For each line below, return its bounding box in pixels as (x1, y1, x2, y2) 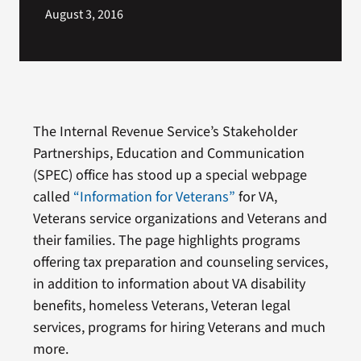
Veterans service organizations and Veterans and (32, 209, 327, 230)
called (32, 187, 73, 208)
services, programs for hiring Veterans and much (32, 317, 326, 338)
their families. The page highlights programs (32, 230, 301, 251)
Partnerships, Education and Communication (32, 143, 305, 164)
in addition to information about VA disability (32, 274, 305, 295)
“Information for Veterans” (73, 187, 235, 208)
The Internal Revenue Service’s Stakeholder (32, 122, 297, 143)
